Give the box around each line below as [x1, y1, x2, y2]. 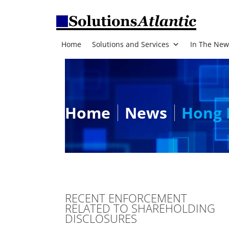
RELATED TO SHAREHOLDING [65, 200, 215, 216]
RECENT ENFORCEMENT [65, 190, 187, 205]
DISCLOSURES [65, 211, 137, 226]
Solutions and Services [92, 39, 169, 50]
